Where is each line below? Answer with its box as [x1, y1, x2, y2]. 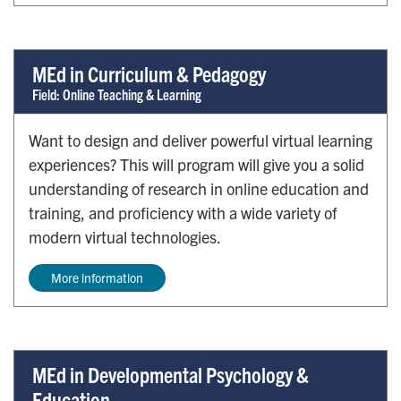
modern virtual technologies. [29, 226, 221, 248]
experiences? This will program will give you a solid [29, 154, 364, 175]
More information [51, 269, 143, 286]
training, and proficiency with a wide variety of [29, 202, 337, 224]
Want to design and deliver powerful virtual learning [29, 130, 372, 151]
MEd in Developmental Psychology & [32, 361, 309, 388]
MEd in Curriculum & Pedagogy [32, 60, 266, 88]
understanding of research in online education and [29, 178, 369, 200]
